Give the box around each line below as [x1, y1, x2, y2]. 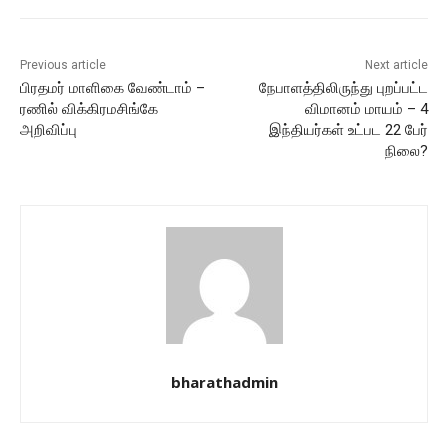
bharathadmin [170, 372, 278, 393]
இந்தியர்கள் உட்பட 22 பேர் [268, 121, 428, 140]
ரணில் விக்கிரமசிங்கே [20, 100, 158, 119]
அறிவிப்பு [20, 121, 77, 140]
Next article [364, 58, 428, 73]
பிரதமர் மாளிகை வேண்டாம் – [20, 79, 205, 98]
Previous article [20, 58, 106, 73]
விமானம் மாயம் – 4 [304, 100, 428, 119]
